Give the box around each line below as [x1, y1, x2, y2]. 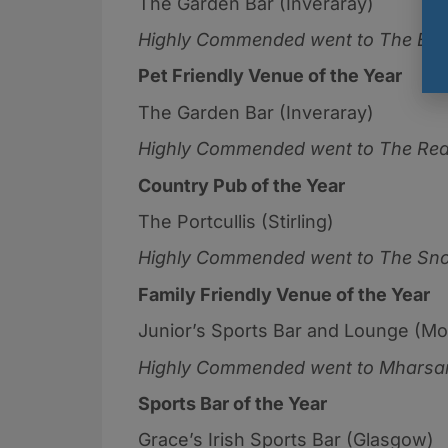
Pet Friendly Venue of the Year [138, 65, 402, 87]
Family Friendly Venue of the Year [138, 283, 430, 305]
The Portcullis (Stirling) [138, 211, 339, 232]
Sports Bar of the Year [138, 392, 327, 414]
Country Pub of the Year [138, 174, 345, 196]
